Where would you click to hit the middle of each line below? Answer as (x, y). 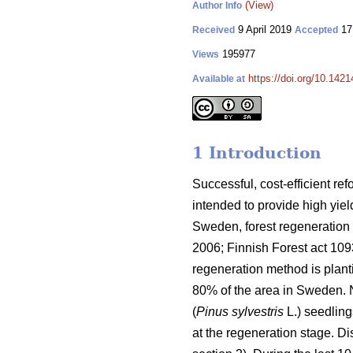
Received (214, 30)
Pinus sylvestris (240, 312)
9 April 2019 (265, 30)
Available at (219, 79)
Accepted (316, 30)
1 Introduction (257, 153)
